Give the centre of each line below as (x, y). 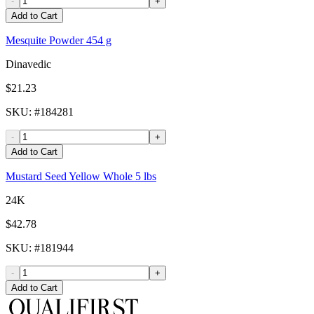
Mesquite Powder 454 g (59, 41)
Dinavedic (28, 64)
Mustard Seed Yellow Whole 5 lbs (81, 177)
